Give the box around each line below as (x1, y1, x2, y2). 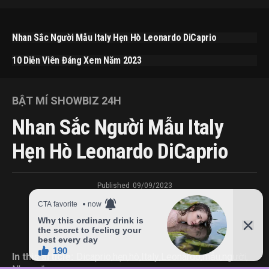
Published (97, 181, 130, 190)
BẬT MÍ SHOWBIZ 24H (12, 94, 121, 107)
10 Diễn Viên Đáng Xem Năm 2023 (12, 55, 142, 67)
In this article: (12, 251, 73, 263)
